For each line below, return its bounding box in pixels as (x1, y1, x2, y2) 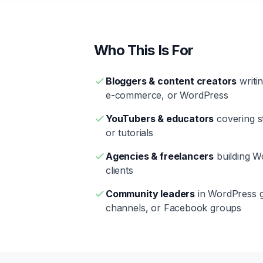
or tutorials (106, 127, 153, 139)
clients (106, 164, 133, 176)
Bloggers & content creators (106, 75, 237, 87)
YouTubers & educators (106, 113, 214, 124)
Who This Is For (94, 42, 194, 59)
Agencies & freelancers (106, 150, 214, 162)
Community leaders (106, 188, 195, 200)
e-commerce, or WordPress (106, 89, 228, 101)
